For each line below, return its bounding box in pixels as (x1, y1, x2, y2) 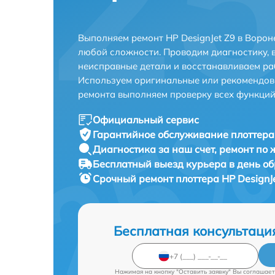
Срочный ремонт (93, 172, 176, 185)
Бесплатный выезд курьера (93, 158, 229, 170)
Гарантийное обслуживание (93, 128, 231, 141)
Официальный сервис (93, 114, 199, 126)
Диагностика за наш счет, (93, 143, 219, 155)
